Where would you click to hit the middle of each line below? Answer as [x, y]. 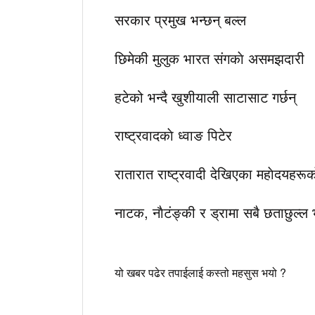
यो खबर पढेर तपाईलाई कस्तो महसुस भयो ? [200, 272]
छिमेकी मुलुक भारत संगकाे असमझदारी [210, 58]
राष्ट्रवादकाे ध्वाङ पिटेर [173, 135]
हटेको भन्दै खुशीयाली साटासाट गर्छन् [205, 96]
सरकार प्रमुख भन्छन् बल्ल [180, 19]
